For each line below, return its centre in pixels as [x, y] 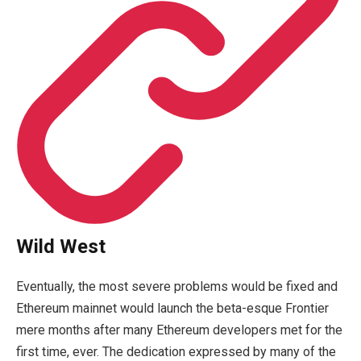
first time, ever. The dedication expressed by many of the [176, 351]
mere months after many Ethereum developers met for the [179, 330]
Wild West [61, 246]
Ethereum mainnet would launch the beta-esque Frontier [172, 308]
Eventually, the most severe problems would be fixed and [177, 286]
